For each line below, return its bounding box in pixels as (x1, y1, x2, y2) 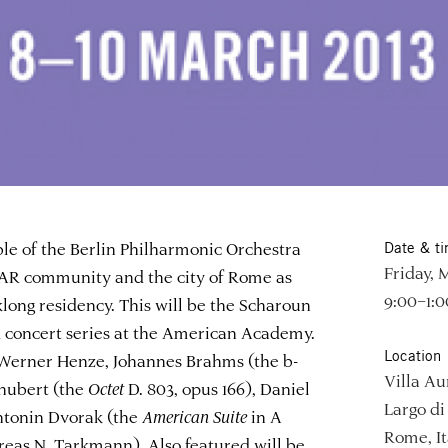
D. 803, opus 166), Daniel (124, 377, 311, 400)
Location (383, 347, 441, 365)
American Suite (142, 405, 248, 428)
